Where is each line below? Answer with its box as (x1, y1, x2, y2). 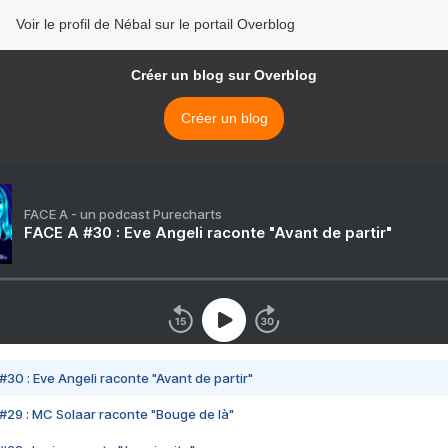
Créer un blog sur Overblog (131, 67, 317, 84)
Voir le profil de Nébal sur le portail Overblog (16, 16, 295, 33)
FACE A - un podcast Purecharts (24, 206, 222, 223)
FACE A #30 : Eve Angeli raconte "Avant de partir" (24, 223, 392, 243)
